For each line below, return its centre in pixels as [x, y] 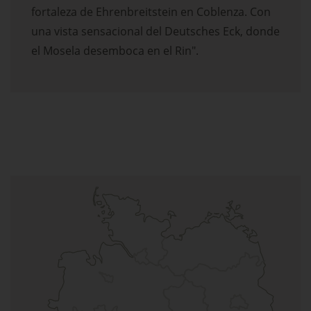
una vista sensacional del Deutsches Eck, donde [155, 32]
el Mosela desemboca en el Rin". [115, 51]
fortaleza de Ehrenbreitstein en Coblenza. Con [151, 12]
